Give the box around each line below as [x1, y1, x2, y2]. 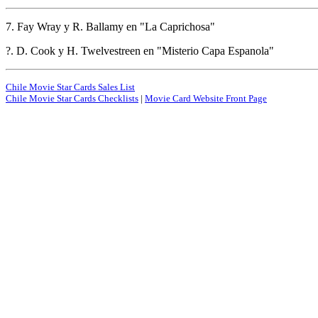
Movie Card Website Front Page [145, 92, 267, 104]
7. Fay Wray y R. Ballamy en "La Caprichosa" [6, 20, 215, 33]
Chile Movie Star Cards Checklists [6, 92, 138, 104]
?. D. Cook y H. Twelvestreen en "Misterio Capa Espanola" [6, 44, 274, 57]
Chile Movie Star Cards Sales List [6, 81, 135, 92]
